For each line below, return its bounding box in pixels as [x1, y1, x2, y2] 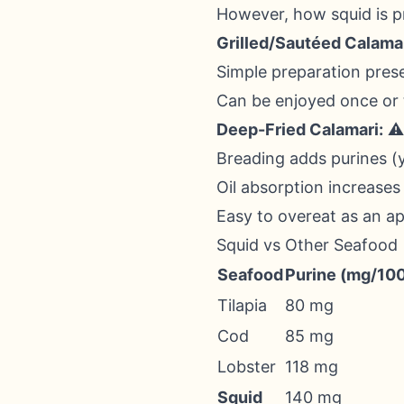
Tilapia [217, 296, 267, 315]
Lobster [217, 357, 276, 376]
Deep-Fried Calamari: [216, 120, 383, 139]
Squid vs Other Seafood [216, 235, 398, 254]
